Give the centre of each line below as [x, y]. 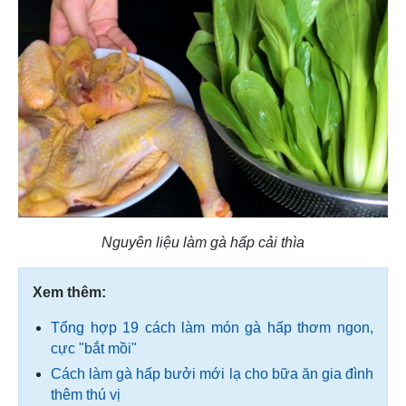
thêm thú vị [86, 394]
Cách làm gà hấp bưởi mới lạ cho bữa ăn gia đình [212, 373]
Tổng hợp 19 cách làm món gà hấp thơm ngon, [212, 327]
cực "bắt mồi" [94, 348]
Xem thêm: [69, 292]
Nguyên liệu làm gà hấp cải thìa [203, 242]
